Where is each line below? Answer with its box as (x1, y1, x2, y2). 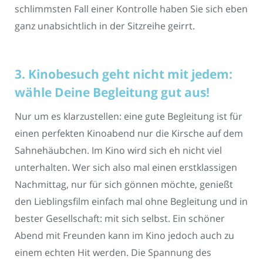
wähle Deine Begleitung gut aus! (15, 84, 210, 101)
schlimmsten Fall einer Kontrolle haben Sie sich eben (15, 2, 248, 15)
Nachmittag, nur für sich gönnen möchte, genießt (15, 177, 233, 191)
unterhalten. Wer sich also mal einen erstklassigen (15, 160, 237, 174)
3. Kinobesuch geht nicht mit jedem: (15, 66, 232, 83)
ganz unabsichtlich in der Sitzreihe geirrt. (15, 19, 195, 32)
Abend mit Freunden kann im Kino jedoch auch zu (15, 228, 234, 242)
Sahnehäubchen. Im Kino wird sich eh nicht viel (15, 143, 222, 157)
